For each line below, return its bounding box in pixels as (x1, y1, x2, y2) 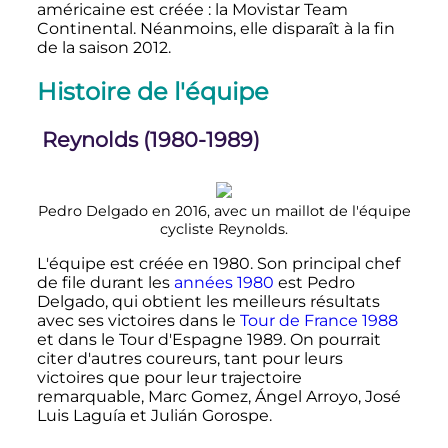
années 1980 (173, 273, 274, 293)
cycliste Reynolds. (160, 220, 288, 239)
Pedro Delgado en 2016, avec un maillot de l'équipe (37, 202, 411, 221)
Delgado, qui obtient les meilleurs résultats (36, 292, 380, 312)
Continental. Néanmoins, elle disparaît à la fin (36, 18, 395, 38)
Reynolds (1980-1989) (41, 126, 260, 152)
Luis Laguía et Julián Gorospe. (36, 406, 272, 426)
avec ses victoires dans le (36, 311, 240, 331)
